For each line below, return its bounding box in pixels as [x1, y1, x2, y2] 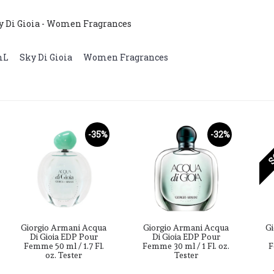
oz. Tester [45, 250, 82, 260]
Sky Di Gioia [20, 51, 72, 63]
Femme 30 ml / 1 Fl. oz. [143, 240, 229, 251]
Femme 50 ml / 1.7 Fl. [23, 240, 104, 251]
